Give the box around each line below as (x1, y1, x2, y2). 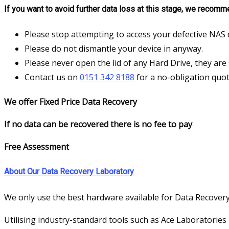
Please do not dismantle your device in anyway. (25, 43, 203, 54)
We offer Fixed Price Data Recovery (4, 96, 137, 107)
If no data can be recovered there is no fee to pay (4, 119, 192, 130)
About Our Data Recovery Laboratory (4, 167, 134, 177)
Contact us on (25, 72, 80, 83)
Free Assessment (4, 141, 69, 152)
